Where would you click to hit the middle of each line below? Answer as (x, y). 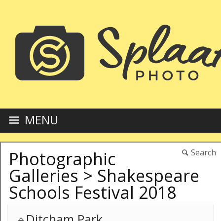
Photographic (62, 159)
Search (203, 152)
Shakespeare (148, 176)
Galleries (44, 176)
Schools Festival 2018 (92, 192)
